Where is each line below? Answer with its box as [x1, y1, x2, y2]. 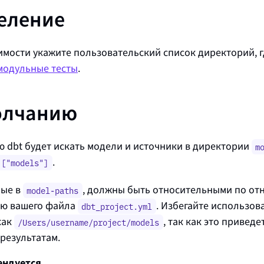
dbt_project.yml [81, 200, 153, 213]
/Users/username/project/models [18, 216, 160, 229]
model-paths [27, 184, 79, 197]
